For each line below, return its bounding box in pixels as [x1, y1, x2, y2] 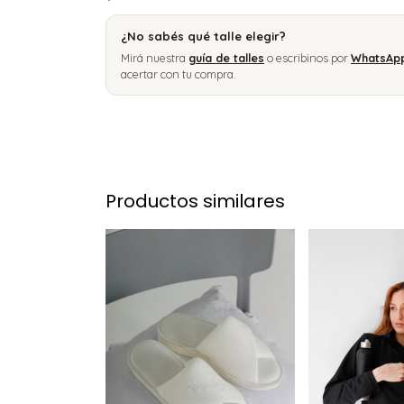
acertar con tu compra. [121, 67, 236, 82]
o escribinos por [264, 50, 351, 66]
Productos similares [106, 188, 285, 214]
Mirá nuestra [121, 50, 188, 66]
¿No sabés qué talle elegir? [121, 29, 286, 44]
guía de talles [188, 50, 264, 66]
